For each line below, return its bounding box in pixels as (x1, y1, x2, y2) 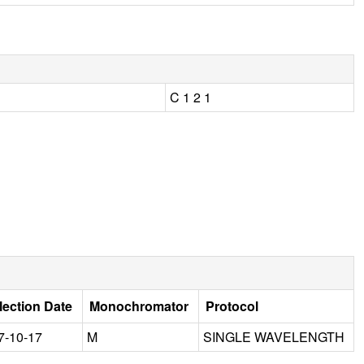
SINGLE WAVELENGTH (203, 327, 344, 346)
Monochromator (89, 296, 188, 315)
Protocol (206, 296, 258, 315)
